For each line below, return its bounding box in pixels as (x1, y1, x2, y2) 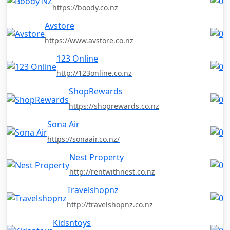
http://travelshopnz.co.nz (67, 200, 153, 210)
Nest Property (69, 151, 124, 163)
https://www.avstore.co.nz (45, 35, 133, 46)
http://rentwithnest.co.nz (69, 167, 155, 177)
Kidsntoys (53, 217, 91, 229)
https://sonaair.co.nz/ (47, 134, 120, 144)
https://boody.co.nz (52, 3, 118, 13)
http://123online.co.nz (56, 68, 132, 79)
